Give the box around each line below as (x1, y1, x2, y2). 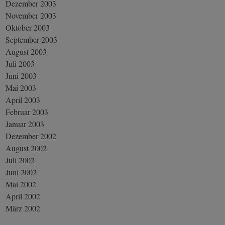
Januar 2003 (6, 118, 45, 129)
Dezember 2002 (6, 130, 57, 141)
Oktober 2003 (6, 22, 50, 33)
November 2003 (6, 10, 57, 21)
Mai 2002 (6, 178, 37, 189)
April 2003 (6, 94, 41, 105)
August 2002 (6, 142, 47, 153)
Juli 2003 (6, 58, 35, 69)
